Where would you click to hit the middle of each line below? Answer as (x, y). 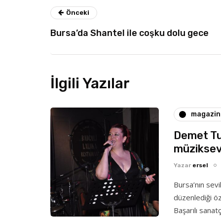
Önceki (78, 12)
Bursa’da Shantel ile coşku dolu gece (129, 33)
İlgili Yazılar (90, 83)
